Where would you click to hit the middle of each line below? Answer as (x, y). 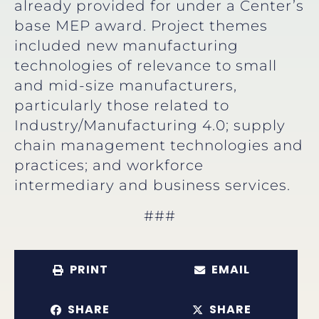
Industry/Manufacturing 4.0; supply (150, 126)
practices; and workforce (109, 166)
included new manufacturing (126, 46)
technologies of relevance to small (146, 66)
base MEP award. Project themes (141, 26)
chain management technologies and (159, 146)
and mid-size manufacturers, (126, 86)
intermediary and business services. (152, 185)
